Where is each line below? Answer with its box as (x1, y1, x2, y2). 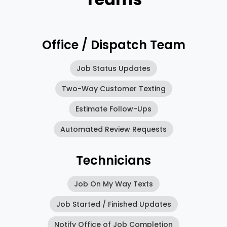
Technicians (76, 152, 151, 169)
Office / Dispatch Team (42, 36, 185, 54)
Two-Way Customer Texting (61, 84, 166, 94)
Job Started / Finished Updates (56, 199, 171, 210)
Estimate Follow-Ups (75, 104, 152, 115)
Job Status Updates (77, 63, 150, 74)
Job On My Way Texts (74, 179, 153, 190)
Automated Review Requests (60, 124, 167, 135)
